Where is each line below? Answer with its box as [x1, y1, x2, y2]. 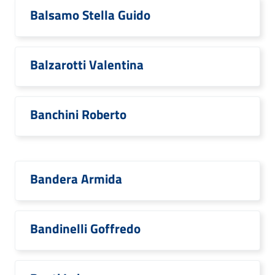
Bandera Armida [30, 169, 122, 188]
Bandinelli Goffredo [30, 219, 141, 238]
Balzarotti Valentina [30, 55, 144, 74]
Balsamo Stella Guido [30, 5, 150, 25]
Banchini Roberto [30, 104, 126, 124]
